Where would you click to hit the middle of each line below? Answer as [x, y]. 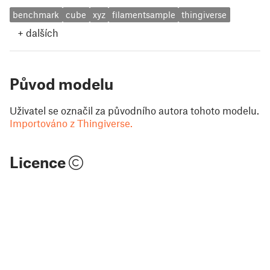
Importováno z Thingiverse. [71, 123]
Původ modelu [61, 83]
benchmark [36, 15]
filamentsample [143, 15]
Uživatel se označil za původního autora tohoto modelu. [134, 110]
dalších [42, 32]
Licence [39, 162]
